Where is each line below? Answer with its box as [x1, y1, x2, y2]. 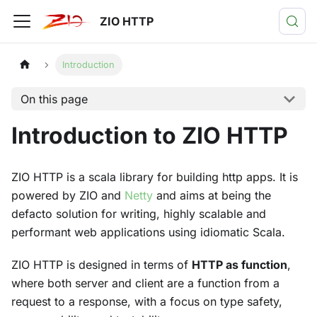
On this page [20, 91, 88, 106]
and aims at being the [153, 188, 271, 202]
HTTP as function [192, 258, 287, 272]
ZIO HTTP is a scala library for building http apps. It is [11, 170, 298, 184]
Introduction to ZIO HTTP [11, 122, 288, 149]
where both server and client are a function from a [11, 276, 279, 290]
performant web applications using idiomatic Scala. [11, 225, 285, 239]
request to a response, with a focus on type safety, [11, 294, 282, 309]
